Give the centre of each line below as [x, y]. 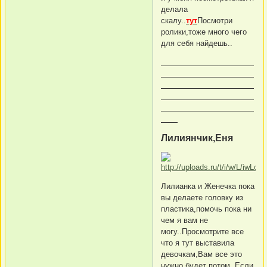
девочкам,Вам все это [201, 254]
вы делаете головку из [202, 197]
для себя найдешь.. [197, 43]
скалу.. [173, 20]
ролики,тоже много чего [204, 32]
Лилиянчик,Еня [197, 138]
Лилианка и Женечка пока [208, 186]
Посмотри [215, 20]
